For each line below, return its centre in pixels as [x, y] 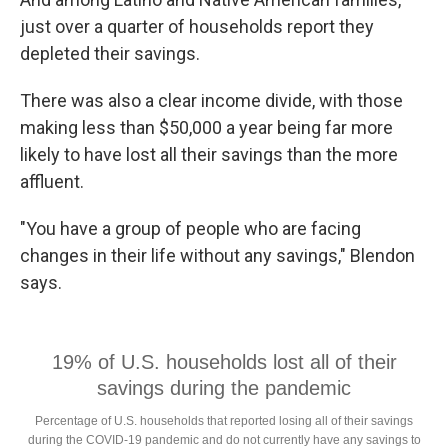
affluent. [52, 181]
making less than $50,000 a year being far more [206, 127]
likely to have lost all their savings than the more [209, 154]
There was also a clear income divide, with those [211, 100]
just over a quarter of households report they [197, 26]
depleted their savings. [110, 53]
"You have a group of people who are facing [190, 228]
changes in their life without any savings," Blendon [217, 255]
